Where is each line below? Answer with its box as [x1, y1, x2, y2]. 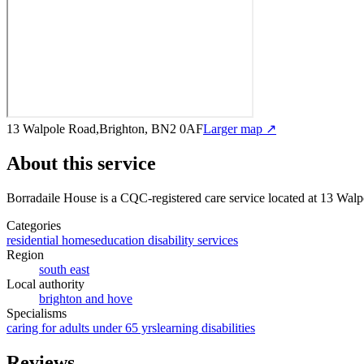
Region [6, 247, 44, 262]
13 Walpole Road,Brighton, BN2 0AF [6, 121, 203, 136]
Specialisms [6, 305, 67, 320]
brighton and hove [39, 291, 132, 305]
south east [39, 262, 89, 276]
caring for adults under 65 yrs [6, 320, 157, 335]
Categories [6, 218, 61, 232]
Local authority [6, 276, 84, 291]
